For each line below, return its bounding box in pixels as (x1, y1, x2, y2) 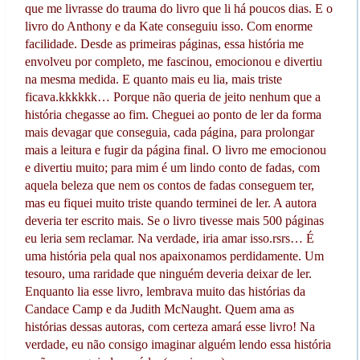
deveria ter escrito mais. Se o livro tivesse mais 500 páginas (24, 214, 324, 228)
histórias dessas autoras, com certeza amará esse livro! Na (24, 320, 315, 334)
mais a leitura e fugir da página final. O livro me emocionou (24, 143, 326, 157)
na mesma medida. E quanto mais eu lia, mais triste (24, 72, 282, 87)
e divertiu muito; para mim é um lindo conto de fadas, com (24, 161, 320, 175)
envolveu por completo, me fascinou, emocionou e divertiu (24, 55, 322, 69)
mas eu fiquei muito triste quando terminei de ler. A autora (24, 196, 317, 211)
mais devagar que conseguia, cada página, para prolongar (24, 125, 314, 140)
